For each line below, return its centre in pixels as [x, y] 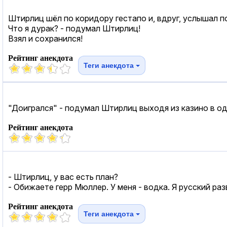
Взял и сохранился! [45, 38]
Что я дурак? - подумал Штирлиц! [74, 28]
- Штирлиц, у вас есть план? [63, 177]
